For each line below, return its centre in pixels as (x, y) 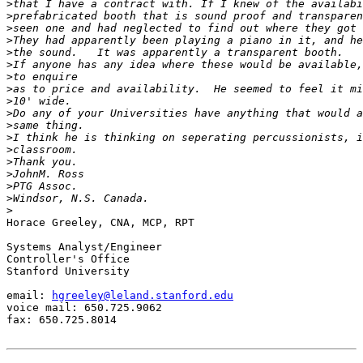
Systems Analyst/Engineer (84, 247)
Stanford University (68, 271)
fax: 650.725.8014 (62, 320)
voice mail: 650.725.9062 (84, 308)
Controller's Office (68, 259)
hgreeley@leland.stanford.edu (143, 296)
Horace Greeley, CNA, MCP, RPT (100, 223)
